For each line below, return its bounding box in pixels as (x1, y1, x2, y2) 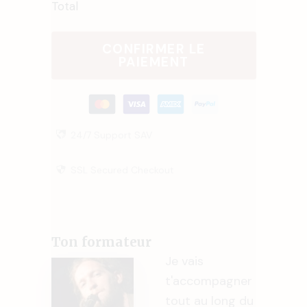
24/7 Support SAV (70, 128, 152, 141)
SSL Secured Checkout (70, 163, 174, 176)
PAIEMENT (118, 53, 189, 71)
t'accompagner (164, 272, 252, 289)
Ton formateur (51, 233, 151, 250)
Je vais (164, 252, 204, 269)
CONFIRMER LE (101, 40, 206, 58)
